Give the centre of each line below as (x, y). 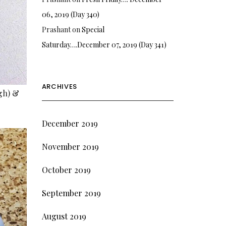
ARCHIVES (59, 86)
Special (93, 29)
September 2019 (71, 193)
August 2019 (64, 216)
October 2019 (66, 169)
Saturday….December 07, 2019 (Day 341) (104, 44)
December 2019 (70, 123)
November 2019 (70, 146)
